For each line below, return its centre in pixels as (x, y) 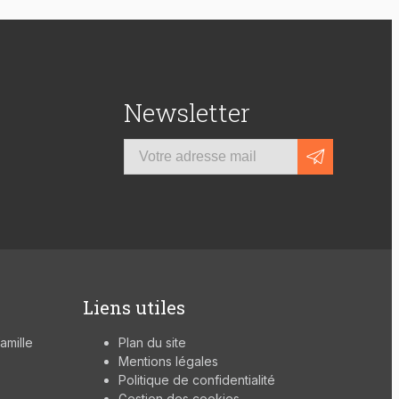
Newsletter (187, 113)
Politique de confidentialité (196, 380)
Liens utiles (134, 308)
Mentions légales (168, 362)
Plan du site (152, 343)
